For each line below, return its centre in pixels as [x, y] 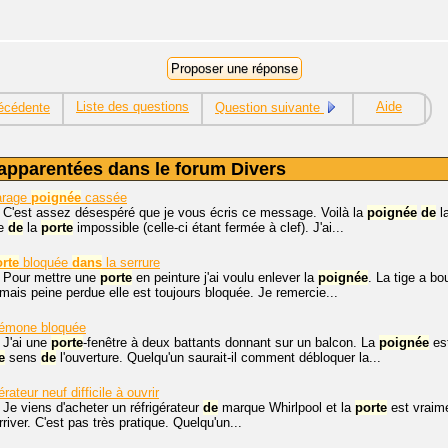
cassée [104, 197]
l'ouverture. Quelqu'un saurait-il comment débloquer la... [218, 357]
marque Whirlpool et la [286, 407]
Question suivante [269, 107]
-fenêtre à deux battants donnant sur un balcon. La [231, 342]
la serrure [131, 262]
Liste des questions [132, 106]
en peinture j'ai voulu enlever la [225, 277]
